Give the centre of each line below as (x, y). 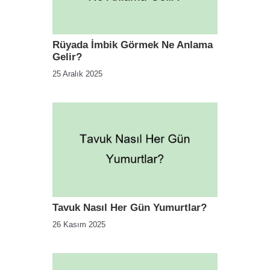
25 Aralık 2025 (77, 74)
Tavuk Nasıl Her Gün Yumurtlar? (130, 207)
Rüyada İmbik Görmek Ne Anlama (133, 45)
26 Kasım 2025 (79, 224)
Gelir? (67, 57)
